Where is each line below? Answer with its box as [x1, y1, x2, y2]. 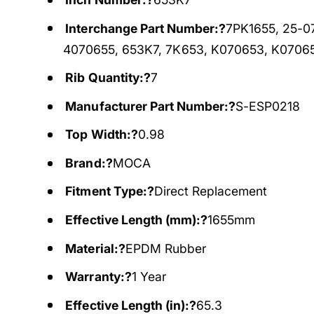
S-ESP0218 [235, 98, 301, 114]
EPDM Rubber [125, 240, 206, 256]
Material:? [65, 240, 125, 256]
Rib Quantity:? [65, 70, 151, 86]
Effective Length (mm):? [65, 212, 207, 228]
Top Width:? [65, 127, 138, 142]
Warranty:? [65, 269, 132, 285]
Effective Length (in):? [65, 297, 196, 313]
